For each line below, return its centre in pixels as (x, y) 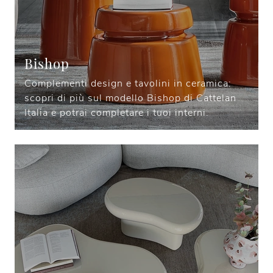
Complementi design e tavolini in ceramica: (128, 84)
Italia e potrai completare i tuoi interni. (117, 113)
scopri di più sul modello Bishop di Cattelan (130, 98)
